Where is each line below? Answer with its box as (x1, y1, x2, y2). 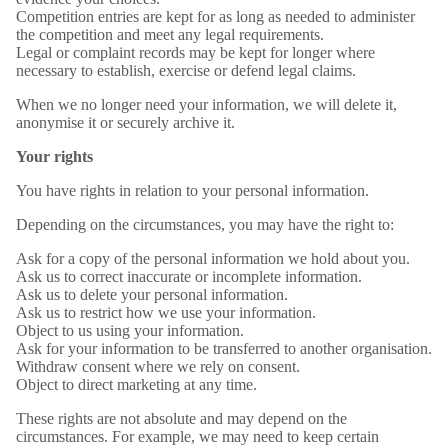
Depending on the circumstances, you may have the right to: (16, 216, 394, 233)
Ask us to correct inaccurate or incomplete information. (16, 268, 362, 285)
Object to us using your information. (16, 322, 244, 339)
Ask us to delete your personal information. (16, 286, 288, 303)
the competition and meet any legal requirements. (16, 26, 324, 43)
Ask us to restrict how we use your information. (16, 304, 316, 321)
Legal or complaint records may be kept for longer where (16, 44, 375, 61)
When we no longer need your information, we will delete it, (16, 96, 397, 113)
